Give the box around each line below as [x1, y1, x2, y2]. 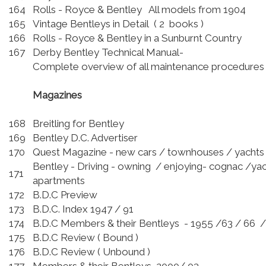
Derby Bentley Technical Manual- [33, 46, 183, 59]
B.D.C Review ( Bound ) [33, 232, 138, 244]
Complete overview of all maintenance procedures [33, 61, 264, 73]
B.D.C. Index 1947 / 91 [33, 203, 134, 216]
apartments [33, 175, 85, 187]
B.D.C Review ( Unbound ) [33, 246, 150, 258]
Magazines [33, 89, 84, 102]
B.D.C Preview [33, 189, 97, 201]
